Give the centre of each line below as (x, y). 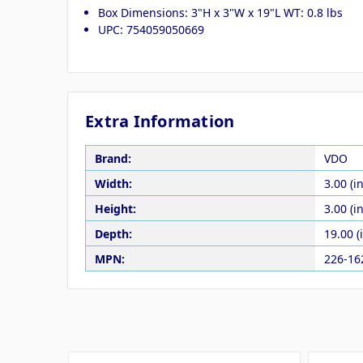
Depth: (113, 233)
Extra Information (160, 122)
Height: (115, 208)
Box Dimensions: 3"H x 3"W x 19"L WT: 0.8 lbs (221, 13)
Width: (113, 183)
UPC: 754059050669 (152, 30)
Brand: (113, 158)
